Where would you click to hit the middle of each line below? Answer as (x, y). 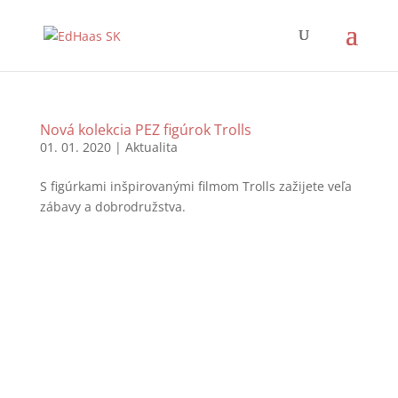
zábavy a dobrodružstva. (112, 207)
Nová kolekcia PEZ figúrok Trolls (145, 130)
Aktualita (151, 147)
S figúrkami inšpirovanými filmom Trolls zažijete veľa (195, 186)
